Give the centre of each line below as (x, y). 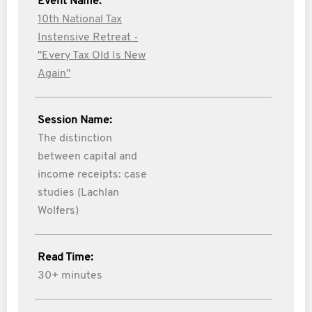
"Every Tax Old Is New (92, 56)
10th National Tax (80, 19)
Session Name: (75, 120)
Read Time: (65, 258)
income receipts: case (92, 175)
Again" (54, 74)
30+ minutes (70, 276)
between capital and (87, 157)
